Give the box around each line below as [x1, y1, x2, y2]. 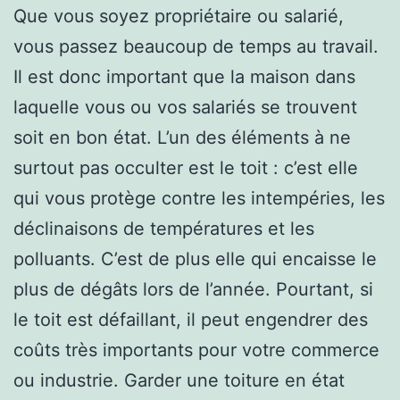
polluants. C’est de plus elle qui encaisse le [13, 247, 377, 270]
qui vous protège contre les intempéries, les [13, 187, 385, 209]
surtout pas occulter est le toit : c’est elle [13, 156, 358, 179]
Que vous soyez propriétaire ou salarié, [13, 4, 344, 27]
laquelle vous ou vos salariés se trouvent [13, 96, 357, 118]
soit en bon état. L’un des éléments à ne [13, 126, 351, 148]
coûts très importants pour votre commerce [13, 338, 379, 361]
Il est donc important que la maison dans [13, 65, 355, 87]
